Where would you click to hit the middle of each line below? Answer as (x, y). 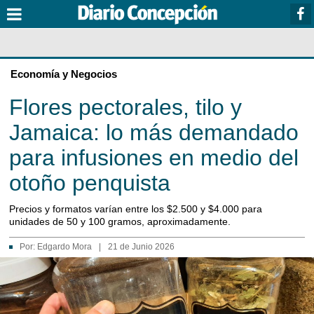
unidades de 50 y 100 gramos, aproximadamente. (120, 221)
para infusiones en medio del (154, 158)
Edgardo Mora (64, 247)
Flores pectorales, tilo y (125, 107)
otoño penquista (90, 183)
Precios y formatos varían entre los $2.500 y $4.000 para (136, 209)
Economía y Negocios (64, 74)
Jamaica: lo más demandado (154, 132)
